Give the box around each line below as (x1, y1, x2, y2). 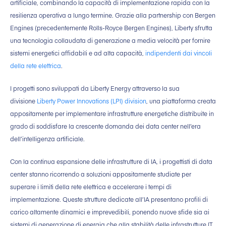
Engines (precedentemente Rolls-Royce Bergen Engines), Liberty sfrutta (10, 24, 212, 32)
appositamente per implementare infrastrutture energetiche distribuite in (10, 109, 214, 118)
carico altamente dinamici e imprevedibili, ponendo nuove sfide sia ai (10, 208, 209, 216)
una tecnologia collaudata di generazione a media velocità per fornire (10, 36, 210, 45)
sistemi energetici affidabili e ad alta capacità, (10, 49, 145, 58)
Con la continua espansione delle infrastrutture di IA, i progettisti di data (10, 157, 212, 166)
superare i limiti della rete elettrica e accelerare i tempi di (10, 183, 172, 191)
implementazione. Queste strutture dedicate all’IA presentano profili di (10, 195, 208, 204)
